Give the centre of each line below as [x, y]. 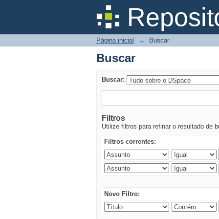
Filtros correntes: [130, 142]
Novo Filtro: [122, 194]
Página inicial [115, 40]
